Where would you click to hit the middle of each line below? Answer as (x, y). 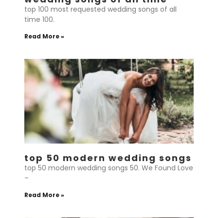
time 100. (39, 19)
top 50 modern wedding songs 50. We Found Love (109, 168)
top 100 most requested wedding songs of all (100, 9)
